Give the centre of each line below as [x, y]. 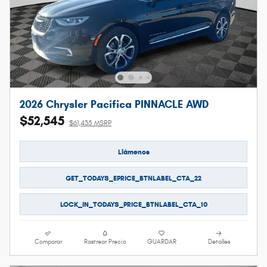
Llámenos [133, 151]
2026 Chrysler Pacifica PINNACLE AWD [114, 104]
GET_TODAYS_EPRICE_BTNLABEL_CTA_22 [133, 178]
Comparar [48, 242]
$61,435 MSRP [90, 122]
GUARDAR [162, 242]
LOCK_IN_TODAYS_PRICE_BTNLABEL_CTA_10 [133, 204]
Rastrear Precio [105, 242]
